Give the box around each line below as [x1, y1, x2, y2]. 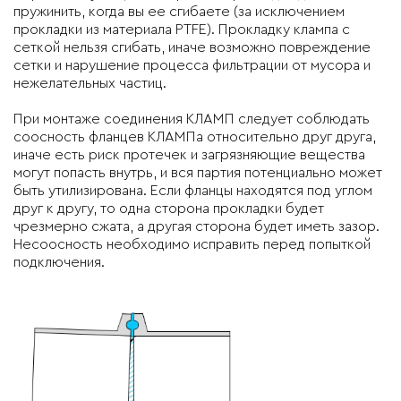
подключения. [13, 254, 105, 269]
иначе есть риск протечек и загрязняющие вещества [13, 147, 365, 162]
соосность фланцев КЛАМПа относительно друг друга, [13, 129, 376, 144]
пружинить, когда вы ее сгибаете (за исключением [13, 4, 345, 19]
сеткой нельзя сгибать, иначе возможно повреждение [13, 39, 371, 55]
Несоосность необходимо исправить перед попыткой [13, 236, 371, 252]
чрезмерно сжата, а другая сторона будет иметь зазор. [13, 218, 380, 234]
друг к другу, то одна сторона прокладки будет [13, 200, 324, 216]
